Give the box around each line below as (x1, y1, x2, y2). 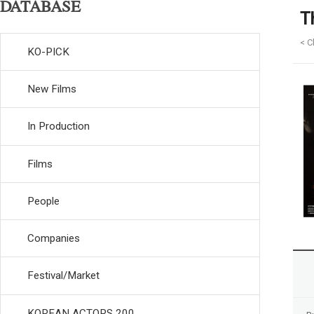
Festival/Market (27, 269, 100, 282)
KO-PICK (27, 45, 69, 58)
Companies (27, 232, 80, 245)
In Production (27, 120, 90, 133)
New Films (27, 83, 76, 95)
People (27, 194, 60, 207)
